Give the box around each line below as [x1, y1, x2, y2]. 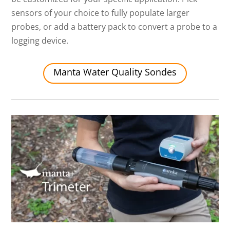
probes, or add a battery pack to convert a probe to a [11, 21, 218, 33]
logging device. [11, 35, 69, 47]
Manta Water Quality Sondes [53, 66, 177, 79]
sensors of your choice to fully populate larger [11, 7, 190, 19]
